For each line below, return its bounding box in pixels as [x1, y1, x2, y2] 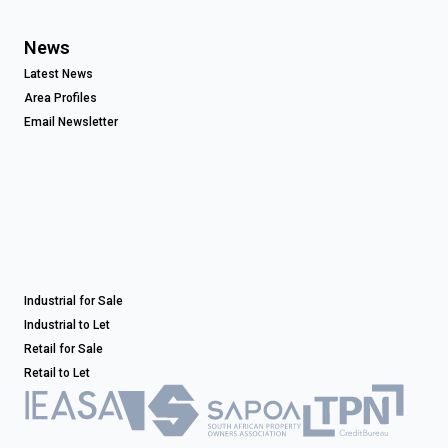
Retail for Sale [24, 342, 103, 357]
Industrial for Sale [24, 294, 123, 309]
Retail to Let [24, 366, 90, 381]
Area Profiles [24, 91, 97, 106]
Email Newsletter [24, 115, 118, 130]
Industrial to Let [24, 318, 110, 333]
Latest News [24, 67, 93, 82]
